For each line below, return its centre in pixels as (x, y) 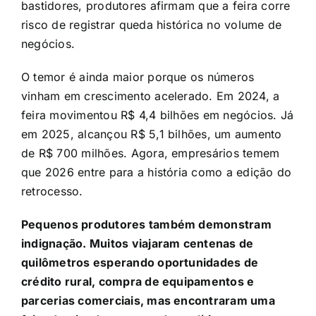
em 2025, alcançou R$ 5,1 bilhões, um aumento (151, 134)
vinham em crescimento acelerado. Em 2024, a (150, 96)
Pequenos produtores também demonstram (146, 225)
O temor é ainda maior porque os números (138, 77)
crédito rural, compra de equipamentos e (138, 282)
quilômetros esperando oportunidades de (140, 263)
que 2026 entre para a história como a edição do (156, 172)
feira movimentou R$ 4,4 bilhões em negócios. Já (157, 115)
